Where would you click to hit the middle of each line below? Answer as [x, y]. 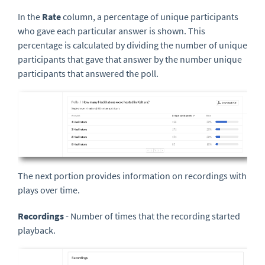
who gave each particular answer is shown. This [112, 30]
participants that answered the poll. [89, 73]
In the [30, 16]
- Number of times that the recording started [153, 216]
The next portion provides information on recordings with [132, 176]
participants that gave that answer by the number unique [130, 59]
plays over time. [49, 190]
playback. [37, 230]
